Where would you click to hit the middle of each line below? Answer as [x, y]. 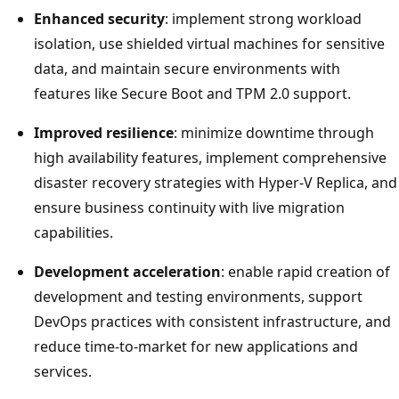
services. [63, 371]
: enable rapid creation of [305, 271]
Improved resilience [104, 132]
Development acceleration [127, 271]
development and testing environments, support [198, 296]
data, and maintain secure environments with [187, 68]
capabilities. [73, 232]
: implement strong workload [263, 18]
